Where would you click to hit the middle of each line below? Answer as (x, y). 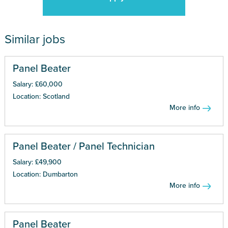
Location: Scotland (41, 96)
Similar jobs (35, 39)
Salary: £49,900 (37, 162)
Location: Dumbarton (45, 174)
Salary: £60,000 (37, 84)
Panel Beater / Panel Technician (83, 146)
